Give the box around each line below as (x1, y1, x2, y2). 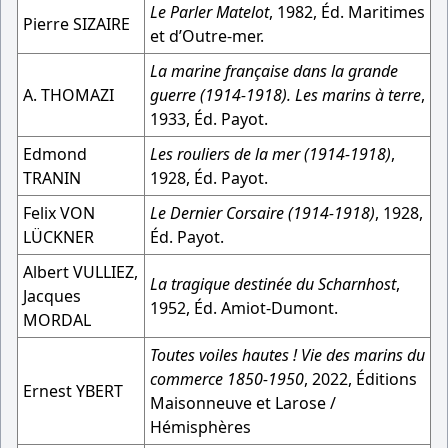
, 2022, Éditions (304, 368, 417, 390)
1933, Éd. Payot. (150, 108, 268, 130)
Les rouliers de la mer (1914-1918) (150, 143, 391, 165)
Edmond (23, 143, 87, 165)
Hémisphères (150, 416, 251, 438)
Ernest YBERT (23, 380, 123, 402)
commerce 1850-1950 (150, 368, 304, 390)
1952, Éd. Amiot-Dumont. (150, 297, 338, 319)
